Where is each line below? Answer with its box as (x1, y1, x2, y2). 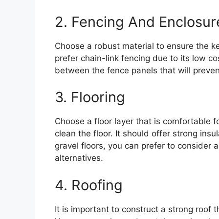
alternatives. (55, 153, 103, 163)
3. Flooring (55, 88, 125, 106)
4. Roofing (55, 176, 123, 194)
